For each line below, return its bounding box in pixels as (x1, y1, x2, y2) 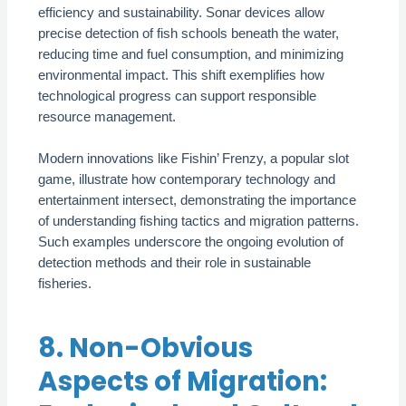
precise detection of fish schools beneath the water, (38, 26, 340, 42)
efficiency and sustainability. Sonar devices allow (38, 5, 325, 21)
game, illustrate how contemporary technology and (38, 172, 336, 188)
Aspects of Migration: (38, 362, 328, 401)
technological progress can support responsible (38, 89, 317, 104)
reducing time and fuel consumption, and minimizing (38, 47, 344, 63)
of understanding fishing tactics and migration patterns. (38, 214, 360, 229)
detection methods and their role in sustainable (38, 256, 312, 271)
